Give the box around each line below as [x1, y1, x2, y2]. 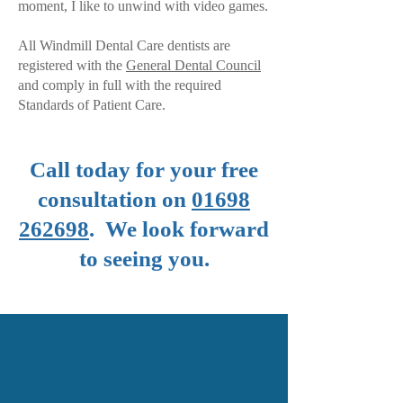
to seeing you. [78, 246, 210, 271]
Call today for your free [30, 157, 258, 182]
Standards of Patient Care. [18, 97, 169, 112]
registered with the [18, 58, 126, 73]
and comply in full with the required [18, 77, 221, 93]
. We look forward [89, 217, 269, 241]
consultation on [38, 187, 192, 211]
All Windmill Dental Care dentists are [18, 38, 230, 53]
